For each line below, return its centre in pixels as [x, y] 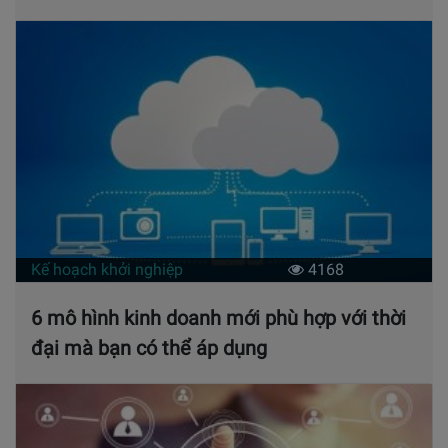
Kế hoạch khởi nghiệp [107, 270]
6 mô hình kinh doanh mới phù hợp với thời [218, 318]
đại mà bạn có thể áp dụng [149, 348]
